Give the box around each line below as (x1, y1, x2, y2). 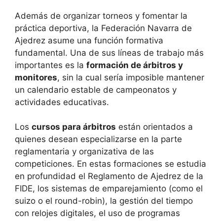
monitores (15, 72, 57, 82)
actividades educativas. (15, 97, 109, 107)
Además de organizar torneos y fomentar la (15, 10, 187, 21)
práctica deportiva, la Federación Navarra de (15, 23, 192, 33)
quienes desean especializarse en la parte (15, 134, 182, 145)
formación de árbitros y (86, 60, 183, 70)
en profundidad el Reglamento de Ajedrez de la (15, 171, 203, 182)
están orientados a (116, 122, 193, 132)
